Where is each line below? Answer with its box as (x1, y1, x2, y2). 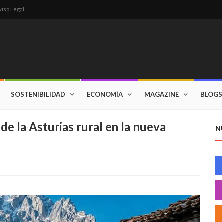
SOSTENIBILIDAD (11, 90, 65, 98)
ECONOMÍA (87, 90, 123, 98)
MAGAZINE (144, 90, 179, 98)
